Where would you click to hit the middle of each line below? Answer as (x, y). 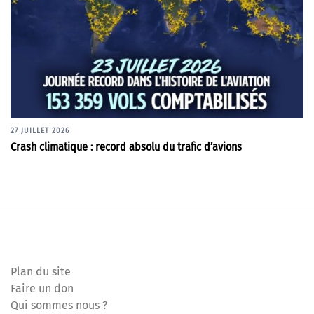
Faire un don (42, 288)
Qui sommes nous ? (59, 305)
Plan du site (41, 271)
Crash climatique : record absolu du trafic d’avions (126, 146)
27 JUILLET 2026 (40, 131)
